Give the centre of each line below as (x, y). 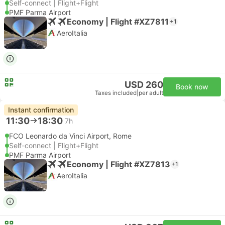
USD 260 (144, 85)
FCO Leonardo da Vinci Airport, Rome (70, 136)
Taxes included (116, 93)
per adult (151, 93)
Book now (192, 87)
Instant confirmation (41, 110)
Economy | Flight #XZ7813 (119, 164)
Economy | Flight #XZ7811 (118, 21)
